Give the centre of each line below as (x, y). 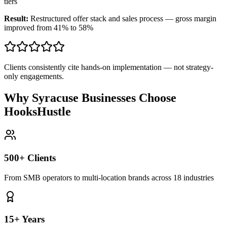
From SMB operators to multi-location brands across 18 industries (109, 177)
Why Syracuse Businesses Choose (90, 98)
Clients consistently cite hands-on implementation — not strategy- (109, 67)
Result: (16, 19)
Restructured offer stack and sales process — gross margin (123, 19)
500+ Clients (30, 158)
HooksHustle (37, 112)
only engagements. (34, 77)
